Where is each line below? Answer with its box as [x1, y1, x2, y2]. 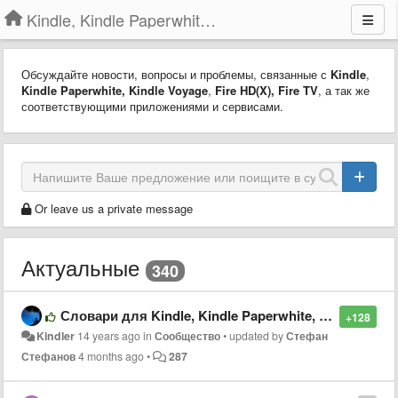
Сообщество [155, 327, 221, 344]
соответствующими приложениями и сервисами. [21, 98, 283, 115]
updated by [229, 327, 287, 344]
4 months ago [78, 347, 144, 364]
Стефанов [21, 347, 76, 364]
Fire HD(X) [215, 82, 271, 99]
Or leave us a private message [35, 200, 193, 217]
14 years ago [77, 327, 141, 344]
